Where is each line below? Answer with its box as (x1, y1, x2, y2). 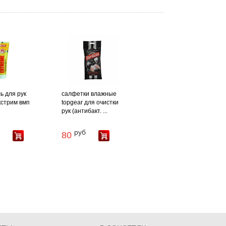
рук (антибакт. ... (61, 107, 107, 115)
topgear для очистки (61, 99, 119, 106)
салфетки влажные (61, 90, 117, 98)
